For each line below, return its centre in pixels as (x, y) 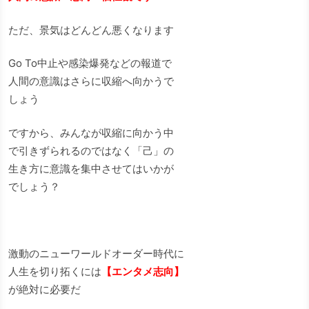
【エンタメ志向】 (142, 271)
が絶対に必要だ (44, 289)
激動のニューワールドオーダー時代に (96, 253)
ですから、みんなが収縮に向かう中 (91, 132)
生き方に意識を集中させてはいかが (91, 168)
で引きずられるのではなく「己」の (91, 150)
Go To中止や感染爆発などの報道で (90, 63)
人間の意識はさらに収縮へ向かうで (91, 81)
